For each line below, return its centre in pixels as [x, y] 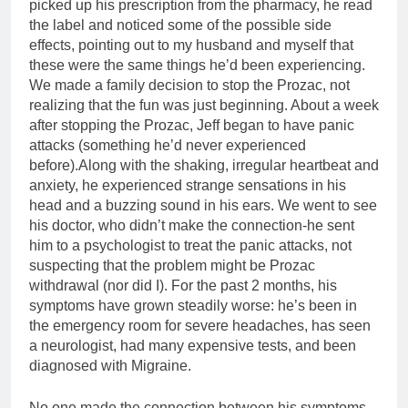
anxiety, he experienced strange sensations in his [188, 185]
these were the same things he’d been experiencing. [197, 65]
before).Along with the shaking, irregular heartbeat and [204, 165]
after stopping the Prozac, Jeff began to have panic [192, 125]
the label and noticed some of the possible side [180, 25]
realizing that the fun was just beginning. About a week [204, 105]
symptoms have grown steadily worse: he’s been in [193, 305]
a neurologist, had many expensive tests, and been [193, 345]
